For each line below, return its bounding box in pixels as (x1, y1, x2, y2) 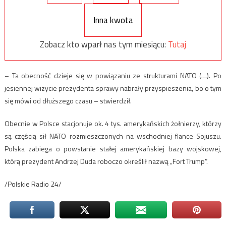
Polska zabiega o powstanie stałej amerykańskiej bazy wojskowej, (4, 143, 222, 154)
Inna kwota (93, 13, 133, 27)
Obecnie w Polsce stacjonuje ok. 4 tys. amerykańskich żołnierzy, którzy (4, 118, 222, 129)
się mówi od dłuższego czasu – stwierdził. (4, 95, 132, 106)
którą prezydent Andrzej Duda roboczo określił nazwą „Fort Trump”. (4, 156, 208, 167)
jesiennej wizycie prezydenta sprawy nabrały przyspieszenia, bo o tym (4, 83, 222, 94)
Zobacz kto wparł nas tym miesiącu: (40, 37, 168, 51)
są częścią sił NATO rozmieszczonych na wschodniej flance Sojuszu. (4, 131, 222, 142)
